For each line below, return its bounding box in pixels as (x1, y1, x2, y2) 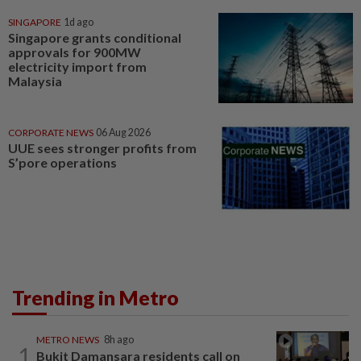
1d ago (64, 16, 93, 28)
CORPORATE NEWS (8, 126, 93, 139)
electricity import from (8, 59, 147, 74)
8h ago (104, 334, 134, 346)
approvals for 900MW (8, 44, 141, 60)
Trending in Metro (12, 285, 179, 310)
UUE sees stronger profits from (8, 139, 197, 156)
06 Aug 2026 (96, 126, 151, 139)
